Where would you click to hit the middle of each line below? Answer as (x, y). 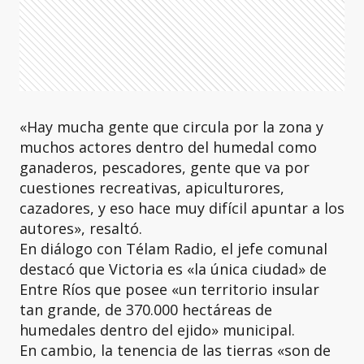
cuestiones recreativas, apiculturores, (152, 188)
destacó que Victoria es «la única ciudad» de (173, 269)
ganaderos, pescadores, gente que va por (165, 167)
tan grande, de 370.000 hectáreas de (146, 310)
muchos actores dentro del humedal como (168, 147)
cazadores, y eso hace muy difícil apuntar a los (182, 208)
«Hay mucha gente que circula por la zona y (171, 127)
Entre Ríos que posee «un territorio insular (169, 289)
